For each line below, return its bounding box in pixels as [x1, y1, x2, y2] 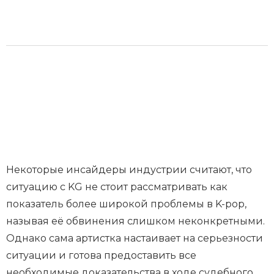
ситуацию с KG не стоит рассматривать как [6, 180, 228, 193]
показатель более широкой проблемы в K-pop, [6, 198, 246, 210]
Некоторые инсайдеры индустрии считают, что [6, 163, 252, 176]
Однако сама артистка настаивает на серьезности [6, 232, 263, 244]
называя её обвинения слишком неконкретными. [6, 215, 265, 227]
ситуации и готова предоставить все [6, 249, 196, 261]
